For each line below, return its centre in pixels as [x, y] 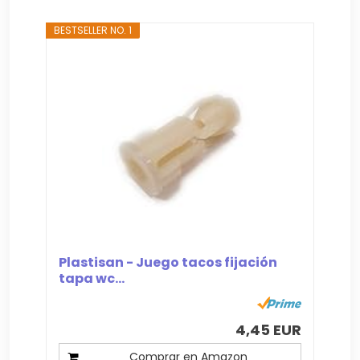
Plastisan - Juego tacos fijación [168, 262]
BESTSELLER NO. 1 [93, 30]
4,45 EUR [268, 329]
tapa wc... [92, 278]
